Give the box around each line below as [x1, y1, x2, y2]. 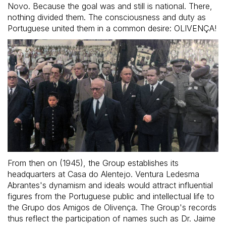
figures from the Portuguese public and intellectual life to [8, 191, 214, 202]
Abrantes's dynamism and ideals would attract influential [8, 180, 213, 191]
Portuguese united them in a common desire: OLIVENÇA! [8, 23, 216, 34]
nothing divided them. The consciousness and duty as [8, 12, 206, 23]
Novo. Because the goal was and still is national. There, [8, 1, 212, 12]
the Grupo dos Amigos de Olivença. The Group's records [8, 202, 216, 213]
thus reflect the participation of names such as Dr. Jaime [8, 213, 215, 224]
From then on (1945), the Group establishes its [8, 158, 179, 168]
